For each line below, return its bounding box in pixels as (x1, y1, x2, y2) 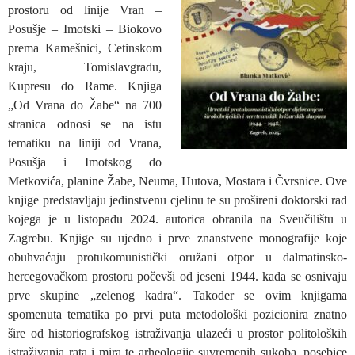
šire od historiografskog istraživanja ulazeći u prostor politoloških (8, 326, 347, 340)
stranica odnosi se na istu (8, 116, 162, 131)
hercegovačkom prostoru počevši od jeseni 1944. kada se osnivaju (8, 269, 347, 283)
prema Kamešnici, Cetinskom (8, 40, 162, 55)
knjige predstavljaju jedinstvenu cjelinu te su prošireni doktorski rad (8, 193, 347, 207)
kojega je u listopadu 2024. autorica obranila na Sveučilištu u (8, 212, 347, 226)
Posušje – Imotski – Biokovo (8, 21, 162, 36)
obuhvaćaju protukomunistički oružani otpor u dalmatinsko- (8, 250, 347, 264)
